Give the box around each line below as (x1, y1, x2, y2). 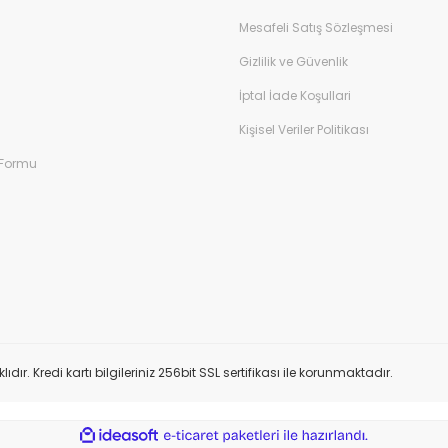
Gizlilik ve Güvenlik (239, 53, 348, 70)
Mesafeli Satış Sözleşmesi (239, 19, 393, 36)
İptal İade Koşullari (239, 87, 351, 104)
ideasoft (159, 428, 202, 443)
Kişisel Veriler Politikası (239, 121, 369, 138)
